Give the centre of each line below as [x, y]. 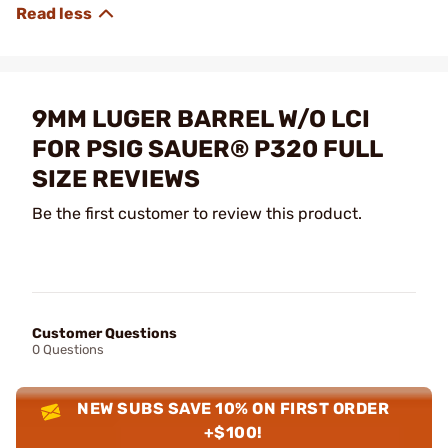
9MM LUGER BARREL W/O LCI [201, 118]
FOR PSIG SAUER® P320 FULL [207, 148]
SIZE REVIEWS [116, 178]
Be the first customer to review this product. [197, 213]
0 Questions [68, 349]
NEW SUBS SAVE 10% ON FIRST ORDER [233, 408]
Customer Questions [104, 333]
